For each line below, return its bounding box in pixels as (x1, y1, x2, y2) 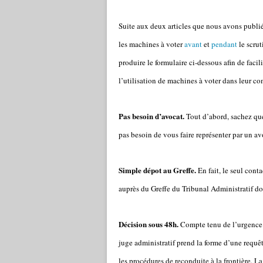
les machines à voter (119, 39, 184, 49)
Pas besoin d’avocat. (119, 110, 184, 122)
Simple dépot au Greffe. (119, 164, 196, 176)
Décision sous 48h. (119, 218, 178, 230)
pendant (211, 39, 237, 49)
